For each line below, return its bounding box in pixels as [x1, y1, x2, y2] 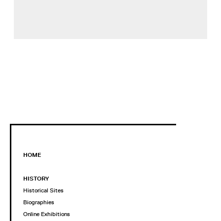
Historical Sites [23, 187, 64, 194]
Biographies [23, 199, 54, 206]
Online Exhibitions [23, 211, 70, 218]
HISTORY [23, 175, 49, 183]
